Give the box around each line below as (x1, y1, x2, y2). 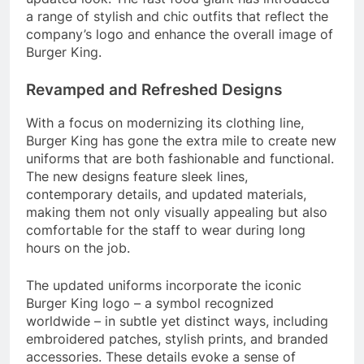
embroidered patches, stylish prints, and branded (26, 331, 328, 348)
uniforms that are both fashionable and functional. (26, 150, 334, 167)
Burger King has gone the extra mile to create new (26, 132, 336, 149)
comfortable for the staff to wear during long (26, 222, 305, 239)
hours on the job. (26, 240, 130, 257)
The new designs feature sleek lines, (26, 168, 248, 185)
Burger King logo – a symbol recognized (26, 295, 274, 312)
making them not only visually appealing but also (26, 204, 327, 221)
